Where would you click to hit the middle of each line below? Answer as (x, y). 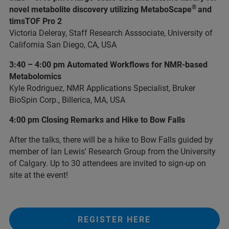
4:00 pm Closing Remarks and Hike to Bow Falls (97, 120)
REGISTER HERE (114, 220)
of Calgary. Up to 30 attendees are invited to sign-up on (108, 163)
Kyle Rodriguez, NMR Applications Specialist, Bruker (102, 88)
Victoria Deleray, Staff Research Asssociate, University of (111, 33)
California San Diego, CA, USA (63, 45)
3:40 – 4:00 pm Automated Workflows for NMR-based (108, 65)
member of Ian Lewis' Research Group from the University (112, 152)
